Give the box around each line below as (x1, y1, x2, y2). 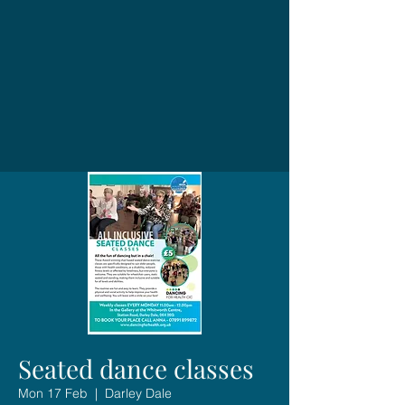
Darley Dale (105, 384, 172, 401)
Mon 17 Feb (18, 384, 88, 401)
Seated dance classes (18, 351, 254, 385)
